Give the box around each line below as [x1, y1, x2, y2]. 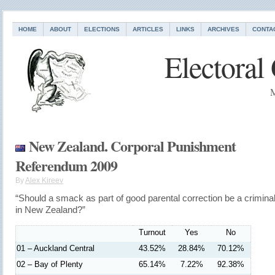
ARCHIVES [207, 26, 239, 33]
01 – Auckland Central [17, 244, 95, 253]
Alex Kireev [25, 176, 63, 185]
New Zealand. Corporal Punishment [29, 135, 236, 157]
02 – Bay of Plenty [17, 260, 83, 269]
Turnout [139, 228, 166, 237]
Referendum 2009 [15, 155, 117, 176]
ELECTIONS [84, 26, 120, 33]
